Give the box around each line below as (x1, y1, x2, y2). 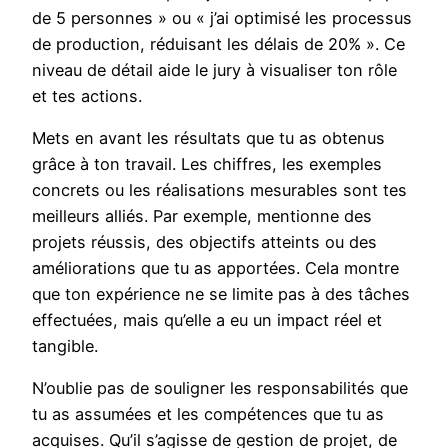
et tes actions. (32, 85, 142, 106)
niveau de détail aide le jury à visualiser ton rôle (32, 59, 397, 80)
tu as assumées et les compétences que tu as (32, 404, 384, 425)
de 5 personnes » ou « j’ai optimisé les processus (32, 7, 412, 28)
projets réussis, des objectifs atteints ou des (32, 232, 377, 253)
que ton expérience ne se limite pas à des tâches (32, 284, 410, 305)
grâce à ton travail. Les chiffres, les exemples (32, 154, 382, 175)
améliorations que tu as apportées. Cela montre (32, 258, 399, 279)
